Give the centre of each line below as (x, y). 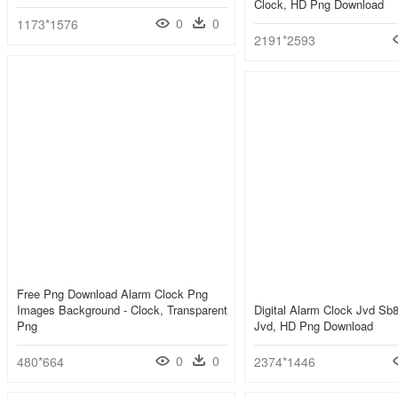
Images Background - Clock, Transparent (122, 310)
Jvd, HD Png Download (314, 326)
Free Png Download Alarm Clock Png (112, 294)
